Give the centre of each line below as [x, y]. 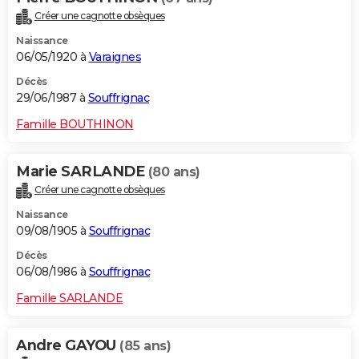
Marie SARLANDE [82, 172]
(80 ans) [174, 172]
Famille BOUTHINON [75, 125]
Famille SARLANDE [69, 298]
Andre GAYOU [68, 346]
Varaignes [115, 57]
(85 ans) [145, 346]
